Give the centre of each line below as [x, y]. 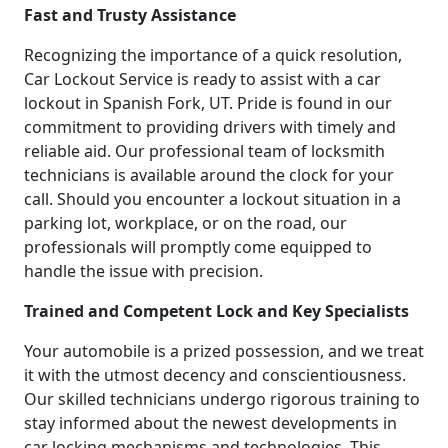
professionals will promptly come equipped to [198, 246]
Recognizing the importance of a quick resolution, [213, 54]
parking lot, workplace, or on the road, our [185, 222]
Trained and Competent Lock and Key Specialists [216, 310]
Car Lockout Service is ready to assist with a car [202, 78]
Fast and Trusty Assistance [130, 14]
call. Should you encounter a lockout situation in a [212, 198]
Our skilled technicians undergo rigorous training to [222, 398]
